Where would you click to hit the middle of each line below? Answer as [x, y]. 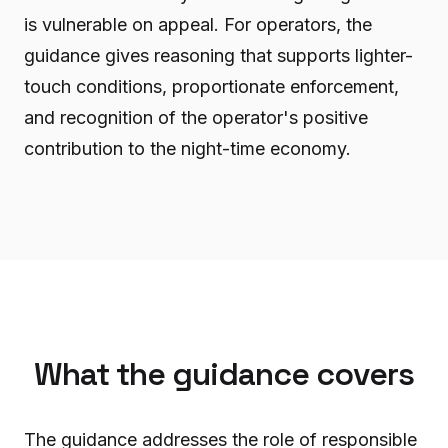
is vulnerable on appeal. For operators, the [198, 24]
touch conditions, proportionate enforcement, [211, 86]
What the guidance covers [224, 373]
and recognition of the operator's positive [196, 117]
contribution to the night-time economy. [187, 148]
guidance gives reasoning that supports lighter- [218, 55]
